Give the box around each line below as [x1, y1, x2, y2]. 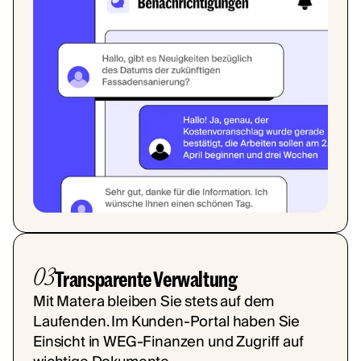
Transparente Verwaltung [54, 266, 238, 291]
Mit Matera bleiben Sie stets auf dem [33, 288, 275, 314]
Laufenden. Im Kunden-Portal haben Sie [33, 309, 301, 334]
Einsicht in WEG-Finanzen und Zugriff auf [33, 329, 304, 355]
